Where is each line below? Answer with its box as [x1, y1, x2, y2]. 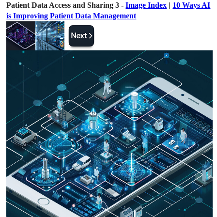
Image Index [125, 1, 167, 9]
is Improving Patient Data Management [6, 12, 137, 20]
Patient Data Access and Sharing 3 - [6, 1, 126, 9]
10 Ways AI [172, 1, 211, 9]
